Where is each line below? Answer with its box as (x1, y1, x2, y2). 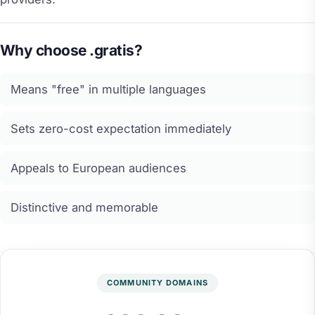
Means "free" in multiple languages (11, 82, 206, 96)
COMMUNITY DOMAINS (107, 277, 208, 288)
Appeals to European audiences (11, 160, 186, 175)
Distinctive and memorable (11, 200, 158, 214)
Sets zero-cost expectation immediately (11, 121, 231, 136)
